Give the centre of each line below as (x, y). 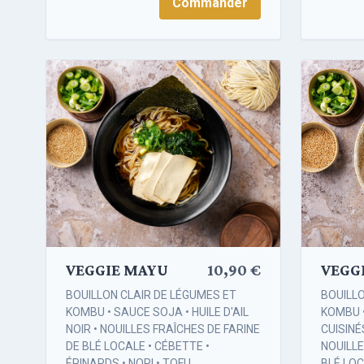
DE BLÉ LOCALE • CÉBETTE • (138, 347)
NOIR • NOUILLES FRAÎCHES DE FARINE (163, 329)
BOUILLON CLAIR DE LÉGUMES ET (151, 295)
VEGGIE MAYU (117, 270)
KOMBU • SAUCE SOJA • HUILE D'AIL (157, 312)
